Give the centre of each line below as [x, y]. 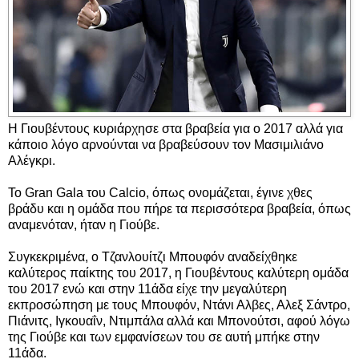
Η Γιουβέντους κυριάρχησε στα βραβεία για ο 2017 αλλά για [175, 129]
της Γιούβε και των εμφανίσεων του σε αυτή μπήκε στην [164, 337]
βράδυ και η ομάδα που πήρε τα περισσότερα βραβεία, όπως [179, 209]
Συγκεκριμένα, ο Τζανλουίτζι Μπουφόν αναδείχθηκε [153, 257]
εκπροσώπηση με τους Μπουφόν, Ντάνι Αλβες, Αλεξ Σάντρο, [179, 305]
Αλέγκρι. [32, 161]
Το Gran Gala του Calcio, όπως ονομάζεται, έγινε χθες [160, 193]
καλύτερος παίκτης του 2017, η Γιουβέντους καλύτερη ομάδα [178, 273]
